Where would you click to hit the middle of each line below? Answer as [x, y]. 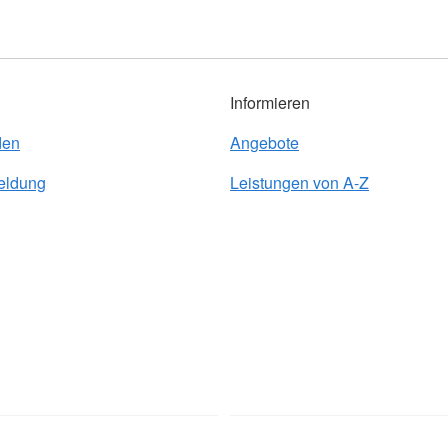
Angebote [264, 142]
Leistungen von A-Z [299, 182]
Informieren [270, 102]
